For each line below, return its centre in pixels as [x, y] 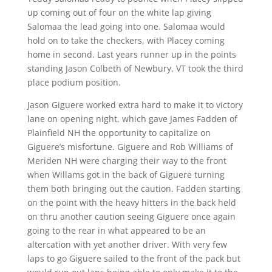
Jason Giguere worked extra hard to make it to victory [135, 105]
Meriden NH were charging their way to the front [127, 161]
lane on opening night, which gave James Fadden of [132, 119]
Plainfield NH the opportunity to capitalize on [119, 133]
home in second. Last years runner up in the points [131, 54]
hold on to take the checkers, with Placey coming [126, 40]
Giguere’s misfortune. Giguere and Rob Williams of [130, 147]
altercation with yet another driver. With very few [127, 244]
